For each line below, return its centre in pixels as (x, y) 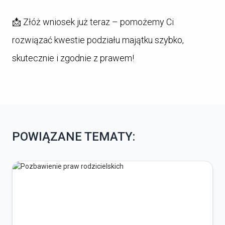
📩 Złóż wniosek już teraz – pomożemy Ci (93, 22)
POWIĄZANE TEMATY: (74, 137)
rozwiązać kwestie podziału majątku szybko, (98, 40)
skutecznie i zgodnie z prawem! (73, 58)
